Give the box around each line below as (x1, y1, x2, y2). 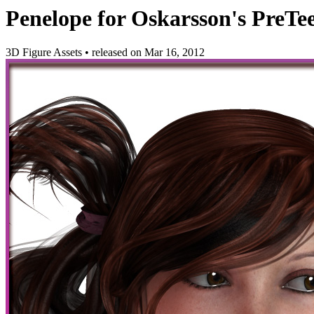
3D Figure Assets (6, 46, 85, 59)
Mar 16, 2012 (144, 46, 205, 59)
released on (92, 46, 144, 59)
